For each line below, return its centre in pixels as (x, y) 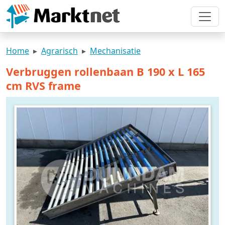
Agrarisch (60, 51)
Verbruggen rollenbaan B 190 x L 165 (105, 72)
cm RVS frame (43, 86)
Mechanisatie (115, 51)
